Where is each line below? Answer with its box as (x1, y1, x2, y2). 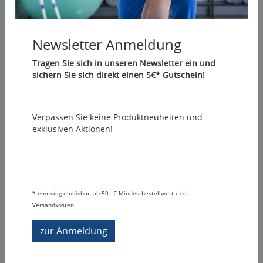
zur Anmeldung (40, 224, 107, 237)
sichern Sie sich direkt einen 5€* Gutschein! (32, 69, 205, 80)
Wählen (201, 104, 234, 115)
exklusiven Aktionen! (32, 123, 113, 134)
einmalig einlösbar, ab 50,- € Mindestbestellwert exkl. (38, 189, 188, 197)
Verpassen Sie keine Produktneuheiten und (32, 112, 203, 123)
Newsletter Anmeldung (32, 35, 181, 54)
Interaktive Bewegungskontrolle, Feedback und (18, 68, 201, 79)
